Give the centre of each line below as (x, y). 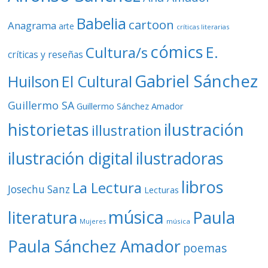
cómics (177, 52)
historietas (49, 130)
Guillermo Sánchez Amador (130, 106)
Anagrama (32, 25)
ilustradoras (180, 158)
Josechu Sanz (39, 189)
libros (203, 187)
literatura (43, 217)
